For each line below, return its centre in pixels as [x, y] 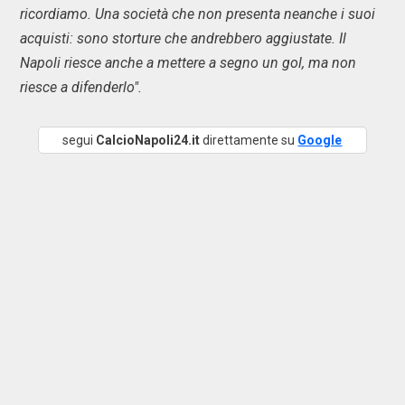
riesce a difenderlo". [81, 87]
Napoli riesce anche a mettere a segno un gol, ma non [188, 63]
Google [320, 140]
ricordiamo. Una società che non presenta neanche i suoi [198, 14]
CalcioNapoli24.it [148, 140]
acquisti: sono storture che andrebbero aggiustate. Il [183, 38]
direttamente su [249, 140]
